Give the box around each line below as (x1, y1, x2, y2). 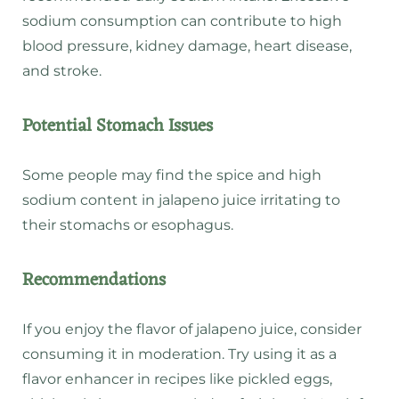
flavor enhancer (22, 370, 134, 387)
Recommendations (22, 264, 166, 297)
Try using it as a (228, 345, 337, 362)
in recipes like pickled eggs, (134, 370, 332, 387)
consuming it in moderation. (22, 345, 228, 362)
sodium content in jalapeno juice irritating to (22, 191, 340, 208)
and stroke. (22, 62, 102, 80)
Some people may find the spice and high (22, 166, 322, 183)
